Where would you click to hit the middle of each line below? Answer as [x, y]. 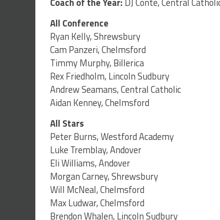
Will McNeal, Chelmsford [97, 190]
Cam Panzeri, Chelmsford [98, 50]
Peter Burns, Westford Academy [112, 137]
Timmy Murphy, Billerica [97, 63]
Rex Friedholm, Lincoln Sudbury [110, 76]
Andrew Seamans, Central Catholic [116, 90]
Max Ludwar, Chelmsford [97, 203]
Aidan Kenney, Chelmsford [100, 103]
